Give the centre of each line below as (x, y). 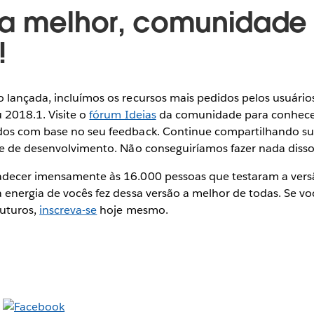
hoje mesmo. (132, 210)
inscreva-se (68, 210)
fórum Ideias (123, 115)
